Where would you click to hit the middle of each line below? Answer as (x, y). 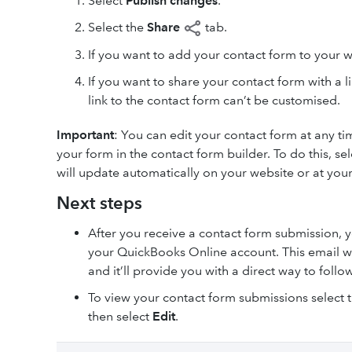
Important (85, 134)
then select (120, 316)
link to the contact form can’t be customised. (214, 100)
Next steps (99, 203)
